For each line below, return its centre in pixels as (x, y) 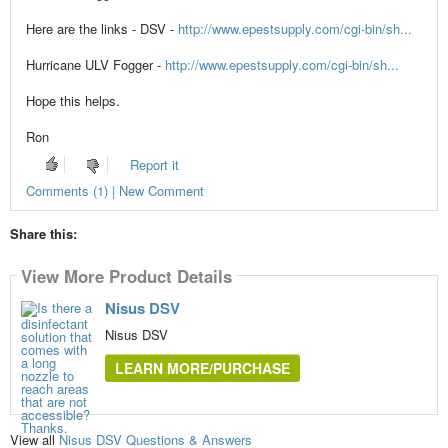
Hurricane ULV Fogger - (95, 65)
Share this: (43, 234)
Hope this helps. (72, 101)
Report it (154, 164)
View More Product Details (126, 275)
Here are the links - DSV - (101, 29)
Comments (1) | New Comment (114, 191)
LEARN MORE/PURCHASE (202, 368)
